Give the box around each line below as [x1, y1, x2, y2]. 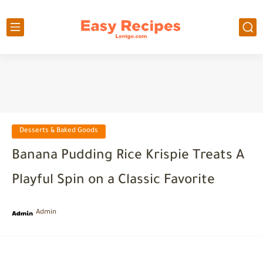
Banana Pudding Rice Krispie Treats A [12, 149, 244, 164]
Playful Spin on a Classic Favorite [12, 174, 215, 188]
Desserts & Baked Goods [19, 127, 98, 135]
